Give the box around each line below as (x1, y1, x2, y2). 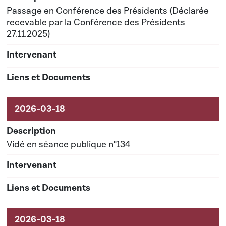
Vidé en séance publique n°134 (7, 139, 130, 150)
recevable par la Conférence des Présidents (7, 17, 185, 28)
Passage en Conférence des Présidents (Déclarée (7, 5, 209, 17)
